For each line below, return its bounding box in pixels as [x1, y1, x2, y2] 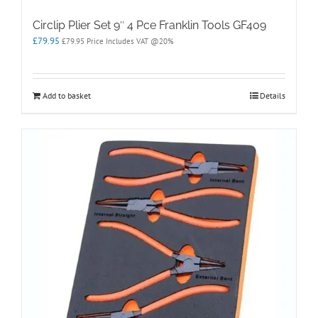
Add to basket [43, 90, 91, 102]
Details [260, 90, 285, 102]
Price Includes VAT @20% [84, 36, 174, 47]
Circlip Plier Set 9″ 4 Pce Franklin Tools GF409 [33, 18, 266, 33]
